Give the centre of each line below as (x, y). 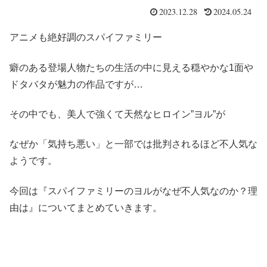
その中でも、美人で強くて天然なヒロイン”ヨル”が (117, 114)
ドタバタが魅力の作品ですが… (76, 84)
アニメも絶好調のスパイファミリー (86, 38)
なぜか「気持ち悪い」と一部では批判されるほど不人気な (133, 144)
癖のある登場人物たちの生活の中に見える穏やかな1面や (131, 67)
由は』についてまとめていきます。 (86, 207)
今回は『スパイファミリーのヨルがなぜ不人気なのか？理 (133, 191)
